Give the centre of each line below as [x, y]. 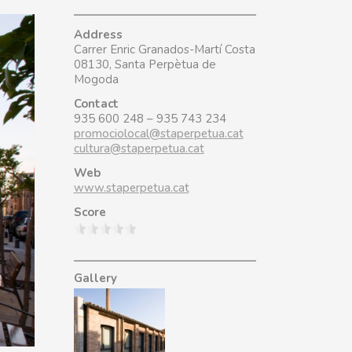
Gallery [95, 278]
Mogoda [96, 79]
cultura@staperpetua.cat [139, 148]
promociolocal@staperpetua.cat [158, 134]
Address [98, 35]
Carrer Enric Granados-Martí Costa [164, 49]
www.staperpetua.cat [131, 188]
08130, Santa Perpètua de [145, 64]
